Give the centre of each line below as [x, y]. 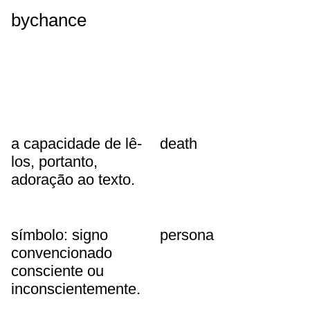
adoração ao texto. [73, 180]
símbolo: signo [60, 235]
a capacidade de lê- [76, 144]
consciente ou [57, 271]
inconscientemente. [76, 289]
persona [186, 235]
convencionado [62, 253]
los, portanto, [54, 162]
